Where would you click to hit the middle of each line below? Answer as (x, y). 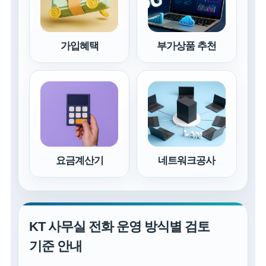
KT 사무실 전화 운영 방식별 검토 (120, 227)
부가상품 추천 (187, 46)
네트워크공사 (187, 161)
